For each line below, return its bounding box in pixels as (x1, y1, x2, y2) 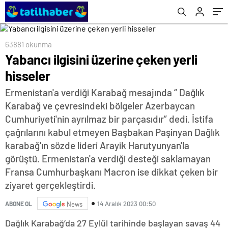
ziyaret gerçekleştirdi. (5, 179, 96, 191)
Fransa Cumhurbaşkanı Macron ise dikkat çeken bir (5, 166, 218, 178)
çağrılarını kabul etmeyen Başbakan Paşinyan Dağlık (5, 126, 220, 138)
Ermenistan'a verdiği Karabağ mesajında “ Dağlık (5, 87, 205, 98)
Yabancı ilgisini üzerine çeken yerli (5, 51, 197, 67)
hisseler (5, 68, 50, 83)
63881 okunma (5, 40, 52, 49)
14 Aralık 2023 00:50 (97, 199, 156, 208)
